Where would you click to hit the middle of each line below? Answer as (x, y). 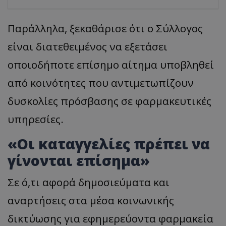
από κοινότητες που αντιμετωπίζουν (101, 82)
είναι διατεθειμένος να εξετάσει (88, 46)
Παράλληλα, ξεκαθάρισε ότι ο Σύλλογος (105, 28)
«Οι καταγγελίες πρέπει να (109, 144)
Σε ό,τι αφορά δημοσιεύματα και (89, 182)
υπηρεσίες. (36, 119)
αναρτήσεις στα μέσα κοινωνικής (91, 200)
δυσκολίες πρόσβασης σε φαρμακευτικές (109, 101)
